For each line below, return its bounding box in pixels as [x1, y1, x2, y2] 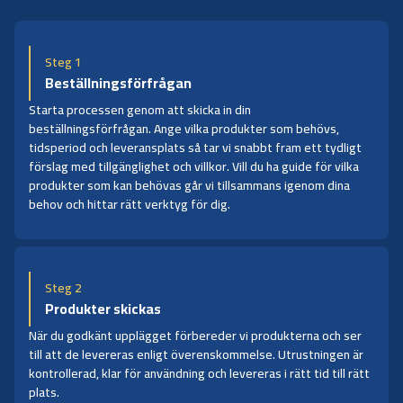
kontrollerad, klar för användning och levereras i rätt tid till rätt [29, 361, 370, 385]
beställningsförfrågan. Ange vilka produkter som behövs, [29, 116, 339, 140]
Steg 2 [45, 275, 82, 300]
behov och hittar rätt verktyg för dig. [29, 192, 230, 216]
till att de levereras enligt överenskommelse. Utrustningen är [29, 342, 363, 366]
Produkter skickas [45, 294, 161, 322]
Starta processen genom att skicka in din [29, 97, 251, 121]
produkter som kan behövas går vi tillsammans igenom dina [29, 173, 350, 197]
